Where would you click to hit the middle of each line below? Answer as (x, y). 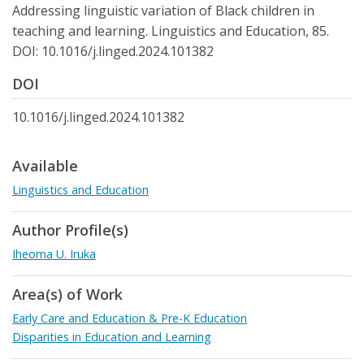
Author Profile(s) (70, 230)
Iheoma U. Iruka (54, 254)
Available (45, 166)
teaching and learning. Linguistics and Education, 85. (171, 31)
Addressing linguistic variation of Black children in (163, 11)
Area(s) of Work (67, 295)
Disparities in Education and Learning (112, 337)
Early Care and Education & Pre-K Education (130, 318)
